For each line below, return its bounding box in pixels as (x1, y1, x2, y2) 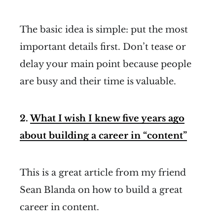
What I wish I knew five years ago (30, 112, 184, 124)
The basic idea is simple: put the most (20, 24, 188, 35)
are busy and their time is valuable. (20, 75, 176, 87)
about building (20, 130, 89, 141)
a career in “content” (89, 130, 187, 141)
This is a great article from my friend (20, 167, 186, 178)
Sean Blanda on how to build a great (20, 184, 183, 195)
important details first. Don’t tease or (20, 41, 186, 52)
